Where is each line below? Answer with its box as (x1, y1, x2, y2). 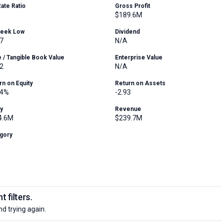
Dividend (115, 28, 140, 35)
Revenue (115, 106, 141, 112)
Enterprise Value (115, 54, 163, 61)
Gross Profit (115, 2, 150, 9)
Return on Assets (115, 80, 166, 87)
